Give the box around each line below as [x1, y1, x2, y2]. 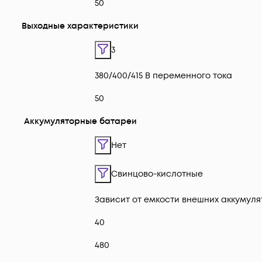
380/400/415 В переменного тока [95, 70, 232, 82]
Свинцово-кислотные [111, 168, 203, 180]
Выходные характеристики [22, 20, 139, 32]
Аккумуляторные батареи [23, 116, 137, 127]
